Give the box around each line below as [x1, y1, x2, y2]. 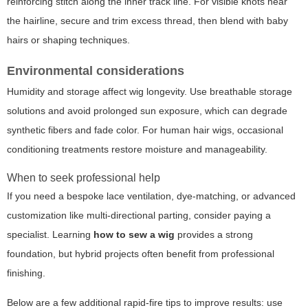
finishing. [7, 267, 45, 279]
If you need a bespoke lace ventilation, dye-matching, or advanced [7, 190, 296, 202]
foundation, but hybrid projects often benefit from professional [7, 248, 274, 260]
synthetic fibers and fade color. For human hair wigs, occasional [7, 124, 283, 136]
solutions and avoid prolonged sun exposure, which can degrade [7, 105, 287, 117]
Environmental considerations [7, 64, 184, 78]
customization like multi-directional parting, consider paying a [7, 210, 271, 221]
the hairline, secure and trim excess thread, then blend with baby [7, 15, 288, 27]
